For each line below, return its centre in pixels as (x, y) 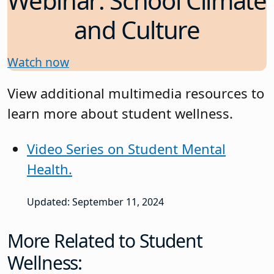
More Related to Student (105, 241)
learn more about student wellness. (120, 113)
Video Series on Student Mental (126, 148)
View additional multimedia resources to (136, 93)
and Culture (137, 30)
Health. (50, 168)
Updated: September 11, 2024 (95, 202)
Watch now (38, 62)
